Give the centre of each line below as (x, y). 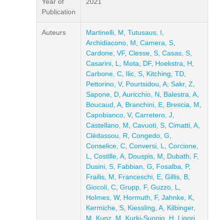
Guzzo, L (165, 187)
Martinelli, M (105, 32)
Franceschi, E (140, 177)
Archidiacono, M (111, 43)
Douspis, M (146, 156)
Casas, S (176, 53)
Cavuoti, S (149, 125)
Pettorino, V (104, 84)
